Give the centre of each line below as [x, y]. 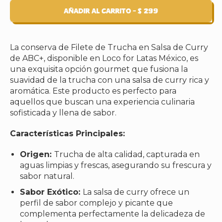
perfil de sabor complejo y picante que [96, 203]
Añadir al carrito [97, 11]
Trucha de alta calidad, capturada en [127, 155]
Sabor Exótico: [51, 192]
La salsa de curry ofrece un [136, 192]
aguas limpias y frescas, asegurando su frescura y [116, 166]
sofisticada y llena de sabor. [63, 113]
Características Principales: [67, 134]
